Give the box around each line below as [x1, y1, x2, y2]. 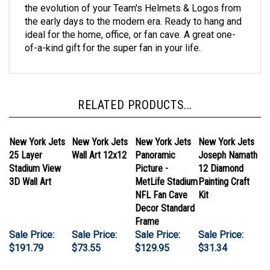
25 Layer [9, 133, 42, 144]
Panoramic [135, 133, 175, 144]
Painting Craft [198, 159, 250, 171]
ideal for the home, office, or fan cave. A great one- [25, 12, 236, 24]
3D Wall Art [9, 159, 51, 171]
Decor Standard [135, 186, 195, 197]
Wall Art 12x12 [72, 133, 127, 144]
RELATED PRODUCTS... [78, 81, 192, 95]
